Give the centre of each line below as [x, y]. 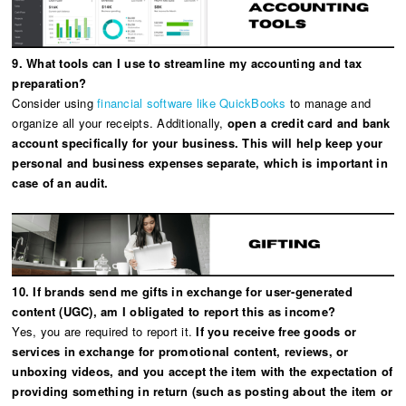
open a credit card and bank [307, 122]
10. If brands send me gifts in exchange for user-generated [182, 291]
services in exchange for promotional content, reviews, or [180, 351]
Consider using [55, 102]
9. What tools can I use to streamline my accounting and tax [187, 63]
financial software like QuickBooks [192, 102]
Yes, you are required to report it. [102, 331]
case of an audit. [60, 182]
